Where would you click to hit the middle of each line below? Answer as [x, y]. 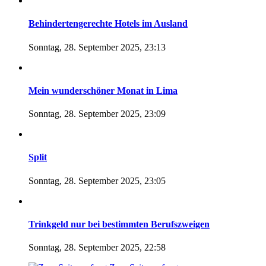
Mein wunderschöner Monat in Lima [103, 90]
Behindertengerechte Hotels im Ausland [108, 24]
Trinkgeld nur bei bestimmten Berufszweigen [119, 224]
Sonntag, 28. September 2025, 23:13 [97, 47]
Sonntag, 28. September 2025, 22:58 [97, 248]
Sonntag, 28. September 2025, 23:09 [97, 114]
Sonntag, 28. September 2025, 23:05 [97, 180]
